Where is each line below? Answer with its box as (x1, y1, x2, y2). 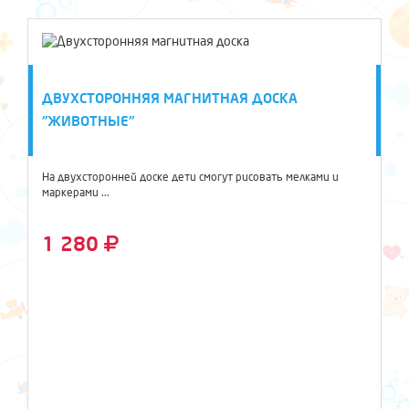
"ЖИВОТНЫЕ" (42, 114, 134, 129)
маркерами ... (42, 187, 110, 199)
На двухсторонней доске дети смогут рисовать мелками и (42, 172, 339, 184)
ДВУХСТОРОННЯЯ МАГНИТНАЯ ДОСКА (42, 91, 298, 106)
